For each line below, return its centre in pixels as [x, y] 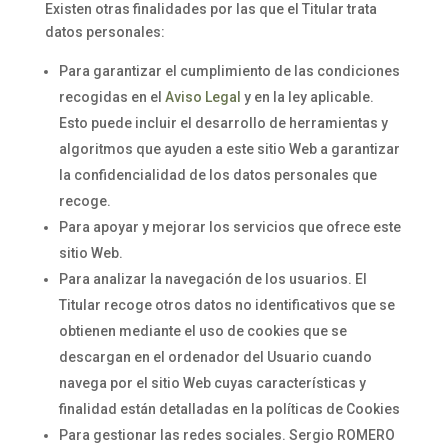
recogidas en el [111, 97]
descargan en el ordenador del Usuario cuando [215, 357]
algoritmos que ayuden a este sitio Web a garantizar [229, 149]
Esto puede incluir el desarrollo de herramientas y [223, 123]
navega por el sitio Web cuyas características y [212, 383]
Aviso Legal [202, 97]
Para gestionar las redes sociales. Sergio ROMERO [226, 435]
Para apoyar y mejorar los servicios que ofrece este [229, 227]
